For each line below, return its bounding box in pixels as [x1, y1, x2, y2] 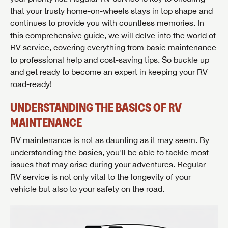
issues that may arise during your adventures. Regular [10, 160, 206, 169]
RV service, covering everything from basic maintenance [10, 43, 216, 52]
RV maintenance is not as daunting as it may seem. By [10, 135, 209, 145]
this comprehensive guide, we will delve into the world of [10, 31, 216, 40]
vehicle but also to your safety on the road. [10, 184, 164, 194]
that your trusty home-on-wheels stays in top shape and [10, 6, 213, 16]
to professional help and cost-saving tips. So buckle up [10, 55, 209, 65]
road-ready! [10, 79, 52, 89]
